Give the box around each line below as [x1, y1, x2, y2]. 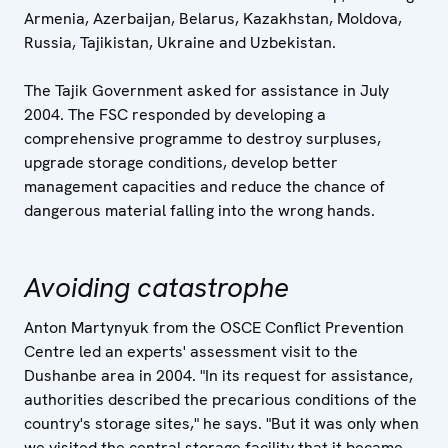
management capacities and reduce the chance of [24, 176, 385, 197]
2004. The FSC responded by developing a [24, 104, 326, 125]
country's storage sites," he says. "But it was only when [24, 413, 419, 434]
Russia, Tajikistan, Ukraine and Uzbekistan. [24, 32, 336, 53]
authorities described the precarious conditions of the [24, 389, 417, 410]
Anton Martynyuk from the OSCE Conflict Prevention [24, 317, 404, 338]
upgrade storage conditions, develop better [24, 152, 338, 173]
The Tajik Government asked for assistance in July [24, 80, 389, 101]
